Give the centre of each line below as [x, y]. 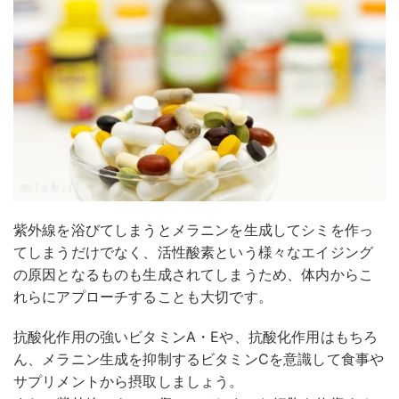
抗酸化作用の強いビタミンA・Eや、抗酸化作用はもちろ [196, 336]
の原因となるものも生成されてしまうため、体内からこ [194, 274]
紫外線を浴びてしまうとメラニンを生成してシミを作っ [193, 229]
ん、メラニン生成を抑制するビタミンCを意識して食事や [199, 358]
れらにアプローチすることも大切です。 [143, 296]
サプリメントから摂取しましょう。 [129, 381]
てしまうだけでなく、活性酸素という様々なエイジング [194, 252]
